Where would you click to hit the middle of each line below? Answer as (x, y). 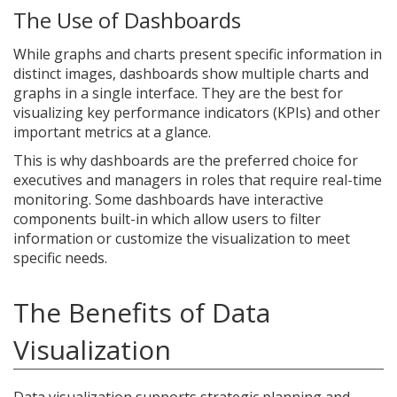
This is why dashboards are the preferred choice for (186, 160)
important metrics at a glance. (112, 132)
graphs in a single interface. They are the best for (178, 93)
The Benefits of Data (142, 312)
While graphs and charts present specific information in (198, 54)
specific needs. (60, 258)
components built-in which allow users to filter (167, 219)
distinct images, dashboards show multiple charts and (191, 74)
